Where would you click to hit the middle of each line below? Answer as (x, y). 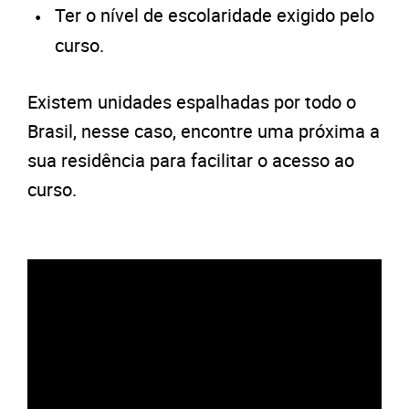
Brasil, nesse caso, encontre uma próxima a (204, 131)
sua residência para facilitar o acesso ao (191, 161)
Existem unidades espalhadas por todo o (192, 102)
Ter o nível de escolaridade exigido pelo (215, 16)
